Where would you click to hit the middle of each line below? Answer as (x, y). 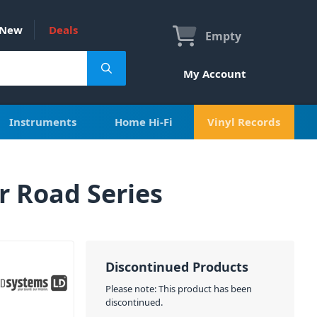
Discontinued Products (177, 267)
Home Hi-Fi (143, 122)
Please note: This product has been (178, 289)
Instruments (42, 122)
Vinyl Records (244, 122)
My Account (215, 73)
